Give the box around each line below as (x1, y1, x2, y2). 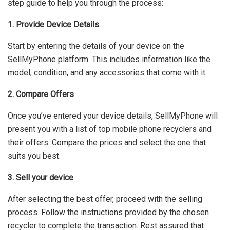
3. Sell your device (8, 172, 73, 183)
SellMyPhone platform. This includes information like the (8, 54, 210, 65)
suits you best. (8, 151, 61, 161)
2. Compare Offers (8, 89, 74, 100)
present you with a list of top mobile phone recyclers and (8, 124, 212, 135)
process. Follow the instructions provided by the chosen (8, 207, 209, 218)
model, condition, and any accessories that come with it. (8, 68, 207, 78)
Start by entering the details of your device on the (8, 41, 184, 51)
